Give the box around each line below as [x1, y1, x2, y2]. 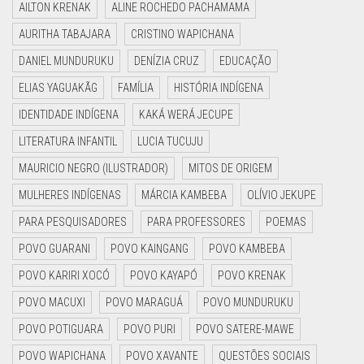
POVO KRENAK [218, 269, 286, 282]
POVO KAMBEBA [209, 242, 285, 255]
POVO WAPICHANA [19, 349, 106, 362]
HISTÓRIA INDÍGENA [174, 81, 263, 94]
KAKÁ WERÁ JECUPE [139, 108, 233, 121]
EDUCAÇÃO [219, 54, 271, 67]
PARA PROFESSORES [147, 215, 245, 228]
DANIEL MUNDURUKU [19, 54, 114, 67]
